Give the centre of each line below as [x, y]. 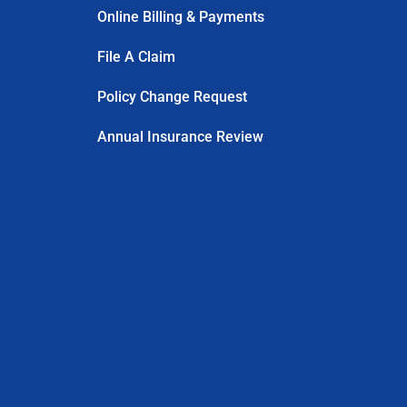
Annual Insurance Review [180, 137]
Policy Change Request [172, 97]
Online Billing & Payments [180, 17]
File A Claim [136, 57]
